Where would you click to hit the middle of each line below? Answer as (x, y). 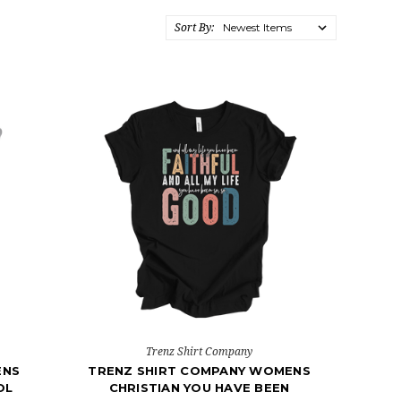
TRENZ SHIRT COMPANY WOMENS (199, 370)
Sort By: (194, 27)
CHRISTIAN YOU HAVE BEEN (199, 387)
